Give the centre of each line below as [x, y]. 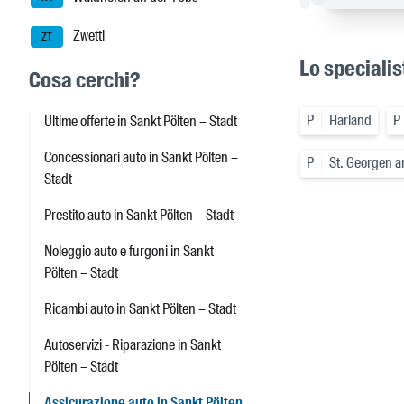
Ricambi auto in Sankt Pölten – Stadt [140, 309]
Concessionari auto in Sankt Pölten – [141, 158]
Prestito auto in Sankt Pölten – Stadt [139, 216]
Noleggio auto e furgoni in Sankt [129, 252]
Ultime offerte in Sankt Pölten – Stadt [141, 122]
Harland [350, 121]
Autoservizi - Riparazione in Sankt [133, 345]
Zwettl [87, 36]
